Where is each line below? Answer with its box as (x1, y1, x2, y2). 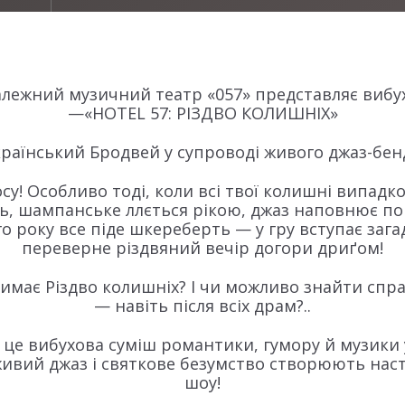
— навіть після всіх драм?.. (94, 295, 311, 316)
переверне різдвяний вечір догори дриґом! (22, 237, 383, 259)
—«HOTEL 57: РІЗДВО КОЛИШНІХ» (67, 102, 338, 124)
